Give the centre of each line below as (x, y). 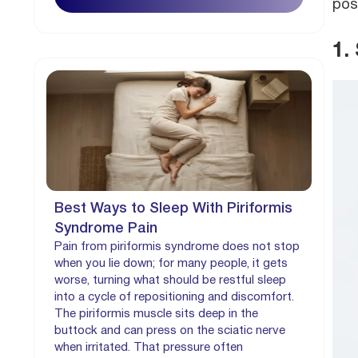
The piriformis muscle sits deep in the (156, 314)
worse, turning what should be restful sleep (170, 281)
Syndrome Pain (106, 229)
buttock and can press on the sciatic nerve (170, 331)
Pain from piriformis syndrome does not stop (177, 247)
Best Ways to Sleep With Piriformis (173, 209)
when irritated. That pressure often (149, 348)
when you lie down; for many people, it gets (171, 264)
